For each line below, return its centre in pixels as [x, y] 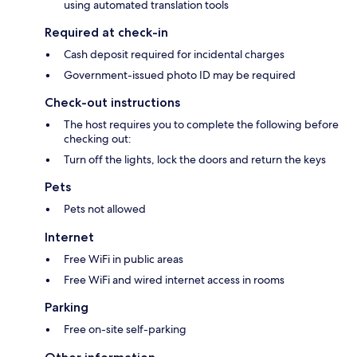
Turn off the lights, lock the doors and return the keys [195, 160]
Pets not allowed [105, 209]
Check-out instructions [112, 103]
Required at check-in [106, 33]
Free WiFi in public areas [124, 259]
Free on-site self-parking [125, 330]
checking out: [98, 139]
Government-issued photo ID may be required [180, 75]
